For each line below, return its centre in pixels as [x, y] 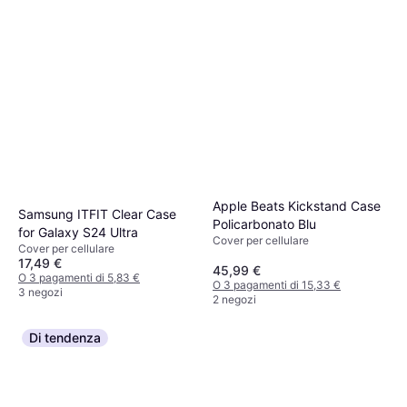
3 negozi [40, 292]
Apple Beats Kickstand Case [297, 206]
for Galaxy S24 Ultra [78, 232]
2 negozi [234, 299]
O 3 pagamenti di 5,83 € [79, 277]
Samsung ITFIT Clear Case [97, 213]
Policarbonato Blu [264, 224]
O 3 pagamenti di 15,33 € [277, 284]
